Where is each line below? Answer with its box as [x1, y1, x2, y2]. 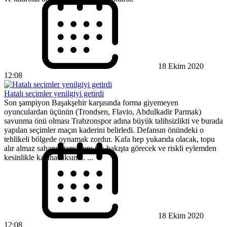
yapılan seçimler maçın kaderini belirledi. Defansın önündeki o [4, 126, 204, 135]
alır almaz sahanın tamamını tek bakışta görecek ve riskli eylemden [4, 144, 216, 153]
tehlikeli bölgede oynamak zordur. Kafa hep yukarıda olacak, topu [4, 135, 215, 144]
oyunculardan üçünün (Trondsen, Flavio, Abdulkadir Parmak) [4, 107, 201, 117]
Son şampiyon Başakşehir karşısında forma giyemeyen [4, 98, 178, 107]
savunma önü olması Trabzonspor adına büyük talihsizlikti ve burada [4, 117, 223, 126]
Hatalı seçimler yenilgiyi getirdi [4, 89, 104, 98]
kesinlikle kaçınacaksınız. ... [4, 153, 93, 162]
